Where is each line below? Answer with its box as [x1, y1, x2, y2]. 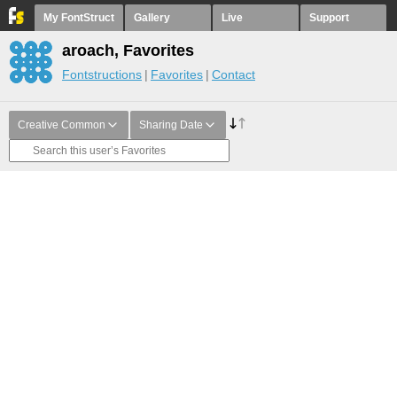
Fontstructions [62, 67, 142, 82]
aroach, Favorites [62, 42, 194, 59]
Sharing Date [139, 119, 203, 131]
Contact [212, 67, 255, 82]
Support [309, 12, 349, 24]
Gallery [134, 12, 170, 24]
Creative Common [18, 119, 105, 131]
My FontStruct [43, 12, 114, 24]
